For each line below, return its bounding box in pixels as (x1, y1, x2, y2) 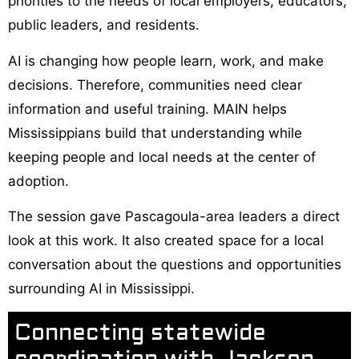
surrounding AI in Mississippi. (8, 280, 195, 297)
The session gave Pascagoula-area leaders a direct (8, 208, 340, 225)
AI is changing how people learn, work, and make (8, 52, 324, 69)
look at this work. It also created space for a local (8, 232, 324, 249)
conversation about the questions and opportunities (8, 256, 341, 273)
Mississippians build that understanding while (8, 124, 302, 141)
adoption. (8, 172, 69, 189)
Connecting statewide (14, 319, 266, 348)
